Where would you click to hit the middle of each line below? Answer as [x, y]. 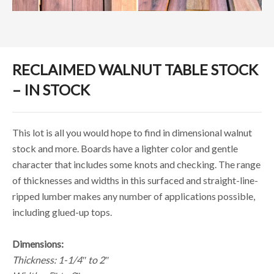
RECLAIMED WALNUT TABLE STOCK [135, 69]
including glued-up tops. [62, 212]
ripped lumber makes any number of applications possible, [134, 196]
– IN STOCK [51, 89]
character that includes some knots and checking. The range [136, 164]
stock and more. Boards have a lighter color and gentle [125, 148]
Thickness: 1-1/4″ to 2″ [61, 259]
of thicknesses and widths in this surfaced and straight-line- [135, 180]
